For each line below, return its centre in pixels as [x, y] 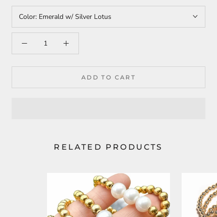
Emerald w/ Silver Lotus [75, 16]
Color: [29, 16]
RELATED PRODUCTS [108, 147]
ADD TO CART [108, 77]
